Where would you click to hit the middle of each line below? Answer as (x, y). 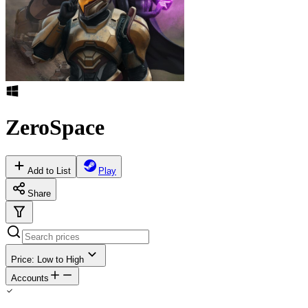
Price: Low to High (47, 259)
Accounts (30, 278)
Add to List (49, 170)
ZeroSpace (55, 128)
